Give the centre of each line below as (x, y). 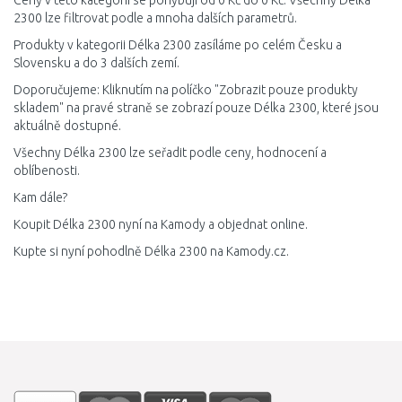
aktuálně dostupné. (67, 126)
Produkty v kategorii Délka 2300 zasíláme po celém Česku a (178, 45)
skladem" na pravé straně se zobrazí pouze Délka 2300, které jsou (196, 108)
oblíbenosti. (47, 170)
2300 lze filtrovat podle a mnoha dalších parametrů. (155, 18)
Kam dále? (40, 197)
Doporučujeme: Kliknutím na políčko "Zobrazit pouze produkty (186, 90)
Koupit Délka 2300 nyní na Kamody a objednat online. (161, 224)
